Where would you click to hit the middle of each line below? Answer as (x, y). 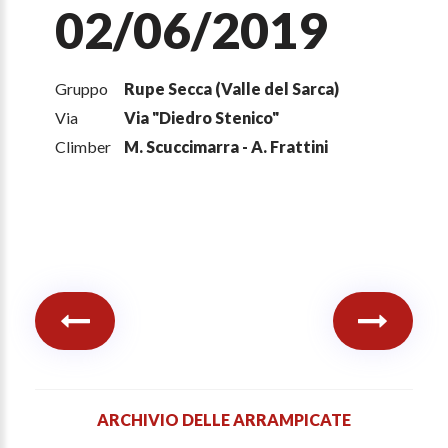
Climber (83, 147)
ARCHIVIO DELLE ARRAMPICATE (224, 420)
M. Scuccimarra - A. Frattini (226, 147)
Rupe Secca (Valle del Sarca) (231, 89)
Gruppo (81, 89)
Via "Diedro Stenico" (201, 118)
